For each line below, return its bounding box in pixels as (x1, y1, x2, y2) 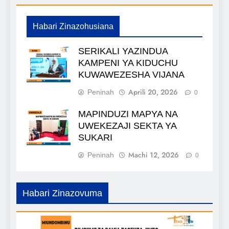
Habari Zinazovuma (22, 188, 102, 199)
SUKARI (78, 132, 112, 143)
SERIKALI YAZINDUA (78, 46, 168, 57)
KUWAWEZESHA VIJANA (78, 70, 185, 80)
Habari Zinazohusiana (33, 22, 113, 31)
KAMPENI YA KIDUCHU (78, 58, 178, 68)
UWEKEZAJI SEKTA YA (78, 121, 177, 131)
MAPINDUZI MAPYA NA (78, 109, 178, 120)
